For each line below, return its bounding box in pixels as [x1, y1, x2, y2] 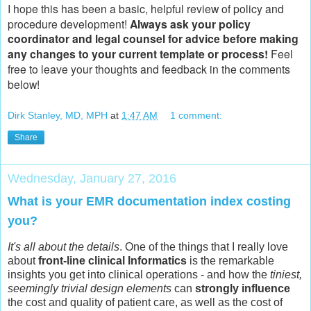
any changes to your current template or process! [8, 46, 268, 62]
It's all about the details [8, 240, 119, 253]
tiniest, [270, 268, 302, 280]
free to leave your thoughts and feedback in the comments [8, 61, 290, 77]
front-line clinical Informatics [38, 254, 187, 267]
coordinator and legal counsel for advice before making [8, 31, 299, 47]
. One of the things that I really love [119, 240, 288, 253]
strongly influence [195, 282, 290, 294]
